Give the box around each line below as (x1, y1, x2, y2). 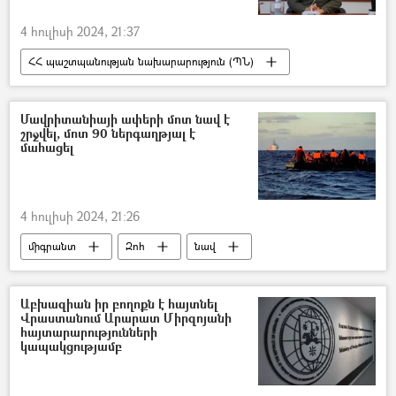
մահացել (20, 139, 73, 156)
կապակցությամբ (20, 338, 122, 355)
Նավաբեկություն (28, 265, 112, 281)
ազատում (28, 80, 76, 96)
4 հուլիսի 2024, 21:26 (20, 208, 140, 225)
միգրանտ (28, 239, 76, 255)
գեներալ (126, 80, 168, 96)
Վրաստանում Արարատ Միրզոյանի (20, 309, 232, 327)
